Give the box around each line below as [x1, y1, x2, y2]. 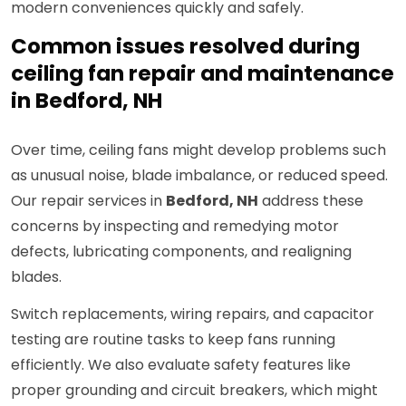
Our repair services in [11, 190, 166, 212]
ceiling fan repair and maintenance [11, 59, 394, 89]
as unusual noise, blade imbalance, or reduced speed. [11, 165, 388, 187]
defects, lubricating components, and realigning [11, 241, 352, 263]
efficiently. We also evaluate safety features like [11, 354, 351, 376]
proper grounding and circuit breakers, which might [11, 380, 378, 401]
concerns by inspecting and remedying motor [11, 216, 339, 237]
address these [258, 190, 363, 212]
